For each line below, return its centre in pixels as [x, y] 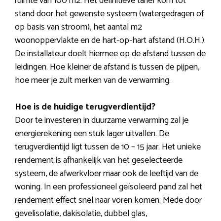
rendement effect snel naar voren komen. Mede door [108, 201]
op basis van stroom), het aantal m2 [78, 27]
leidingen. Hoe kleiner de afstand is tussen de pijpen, [107, 67]
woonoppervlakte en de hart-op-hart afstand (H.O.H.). [110, 41]
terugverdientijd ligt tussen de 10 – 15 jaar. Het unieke [108, 147]
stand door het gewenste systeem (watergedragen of [109, 14]
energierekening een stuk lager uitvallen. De [92, 134]
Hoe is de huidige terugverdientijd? [85, 107]
